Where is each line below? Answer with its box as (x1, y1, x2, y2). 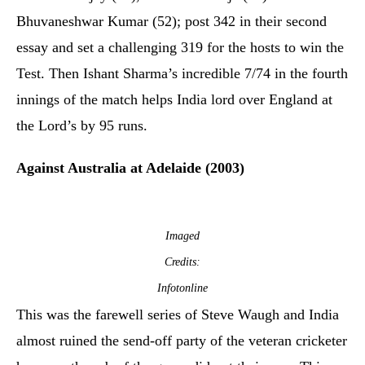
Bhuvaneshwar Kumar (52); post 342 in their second (16, 13, 327, 29)
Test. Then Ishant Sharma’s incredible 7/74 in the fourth (16, 65, 348, 81)
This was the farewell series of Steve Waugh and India (16, 306, 339, 323)
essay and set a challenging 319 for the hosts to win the (16, 39, 344, 55)
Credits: (165, 256, 200, 268)
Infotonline (157, 282, 208, 294)
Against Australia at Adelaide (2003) (16, 160, 244, 176)
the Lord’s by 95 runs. (16, 117, 152, 134)
